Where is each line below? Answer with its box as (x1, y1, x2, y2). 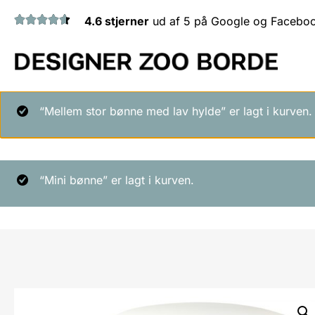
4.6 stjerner (84, 14, 149, 28)
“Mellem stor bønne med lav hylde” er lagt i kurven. (39, 104, 312, 118)
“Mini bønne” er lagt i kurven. (39, 173, 194, 187)
